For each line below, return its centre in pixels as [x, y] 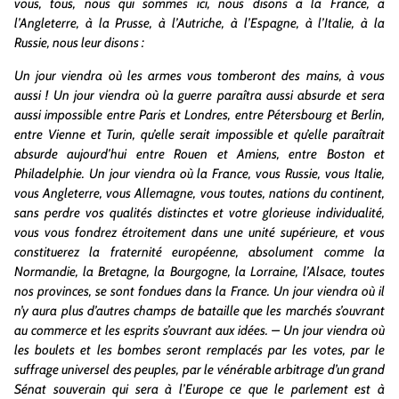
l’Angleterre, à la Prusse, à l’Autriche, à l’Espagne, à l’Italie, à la [199, 24]
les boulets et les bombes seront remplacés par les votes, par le [199, 350]
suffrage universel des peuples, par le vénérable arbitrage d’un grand [199, 369]
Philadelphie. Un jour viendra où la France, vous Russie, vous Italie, [199, 173]
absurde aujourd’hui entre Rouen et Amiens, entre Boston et [199, 154]
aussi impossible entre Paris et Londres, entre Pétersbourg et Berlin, [199, 114]
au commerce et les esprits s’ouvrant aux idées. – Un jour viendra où [199, 330]
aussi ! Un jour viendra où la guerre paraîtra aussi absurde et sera [199, 95]
